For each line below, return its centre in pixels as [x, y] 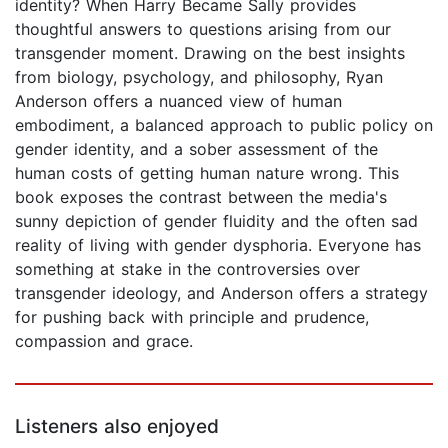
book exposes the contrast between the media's [201, 197]
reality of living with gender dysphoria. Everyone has [218, 245]
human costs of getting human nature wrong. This [207, 173]
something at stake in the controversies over [187, 269]
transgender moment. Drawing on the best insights [210, 53]
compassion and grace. [104, 341]
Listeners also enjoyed [117, 427]
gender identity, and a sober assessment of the [196, 149]
